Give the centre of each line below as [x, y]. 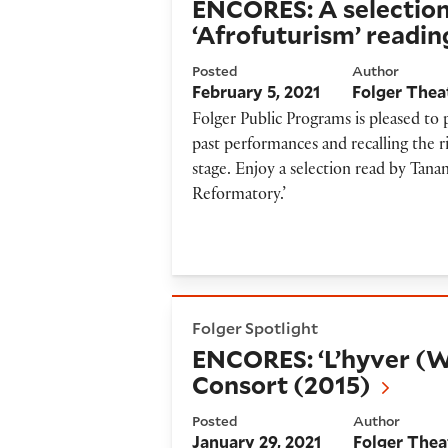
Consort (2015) [282, 385]
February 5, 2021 [256, 91]
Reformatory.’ [239, 196]
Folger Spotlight [255, 327]
